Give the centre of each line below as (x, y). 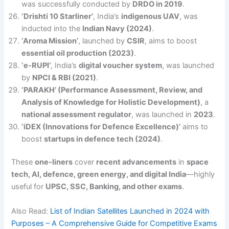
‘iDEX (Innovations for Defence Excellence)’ (101, 127)
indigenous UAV (151, 16)
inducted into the (52, 28)
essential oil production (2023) (78, 53)
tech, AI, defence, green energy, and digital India (99, 175)
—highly (201, 175)
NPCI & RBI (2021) (64, 77)
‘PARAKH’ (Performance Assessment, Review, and (112, 90)
